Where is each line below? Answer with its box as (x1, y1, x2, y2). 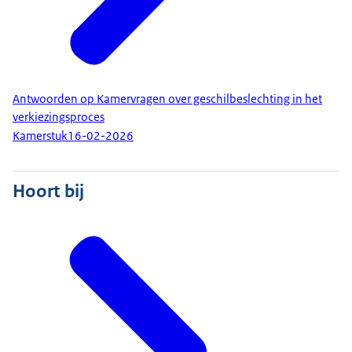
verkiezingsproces (13, 108, 104, 125)
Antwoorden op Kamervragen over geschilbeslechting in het (13, 90, 322, 107)
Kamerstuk (13, 128, 68, 145)
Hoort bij (13, 178, 84, 203)
